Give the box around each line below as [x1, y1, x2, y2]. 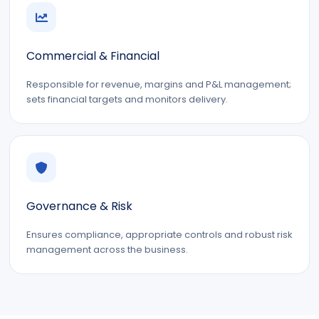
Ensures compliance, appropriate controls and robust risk [26, 228, 293, 241]
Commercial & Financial [26, 48, 159, 64]
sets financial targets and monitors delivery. [26, 93, 228, 106]
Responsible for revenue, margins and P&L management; [26, 78, 291, 91]
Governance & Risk [26, 198, 132, 214]
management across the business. [26, 243, 188, 256]
